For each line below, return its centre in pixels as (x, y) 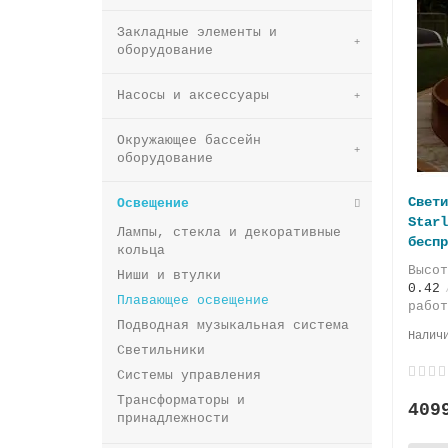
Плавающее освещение (193, 300)
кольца (141, 250)
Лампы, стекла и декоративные (229, 232)
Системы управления (189, 375)
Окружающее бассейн (189, 140)
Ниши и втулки (169, 275)
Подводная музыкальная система (233, 325)
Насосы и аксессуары (193, 95)
